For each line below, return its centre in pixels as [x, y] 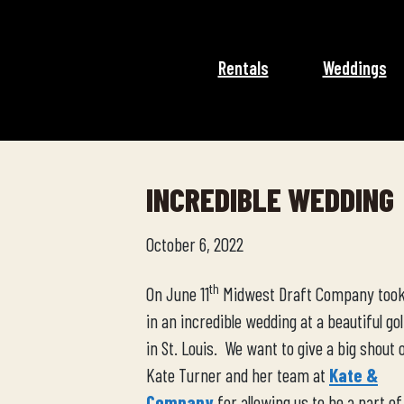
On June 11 [178, 294]
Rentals [243, 68]
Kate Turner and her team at [238, 375]
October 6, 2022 [195, 244]
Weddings [354, 68]
